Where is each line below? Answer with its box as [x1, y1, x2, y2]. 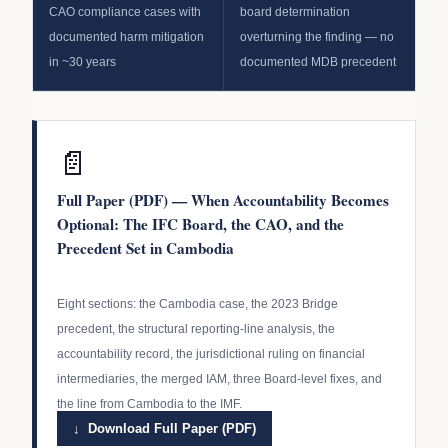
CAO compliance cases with [49, 5, 201, 18]
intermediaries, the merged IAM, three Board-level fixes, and [57, 371, 382, 386]
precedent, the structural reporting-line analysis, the [57, 321, 335, 336]
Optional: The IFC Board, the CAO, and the [57, 212, 344, 235]
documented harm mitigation [49, 30, 204, 43]
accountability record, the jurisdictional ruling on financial [57, 346, 365, 361]
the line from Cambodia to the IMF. [57, 396, 242, 411]
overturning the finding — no [240, 30, 394, 43]
